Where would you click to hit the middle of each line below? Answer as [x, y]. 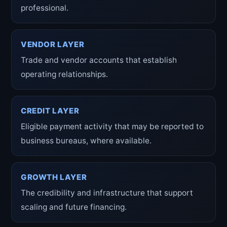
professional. [45, 8]
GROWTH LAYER [54, 177]
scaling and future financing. [74, 207]
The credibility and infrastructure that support [107, 193]
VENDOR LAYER [53, 44]
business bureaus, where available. [86, 141]
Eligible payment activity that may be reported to [112, 126]
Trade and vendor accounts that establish [99, 60]
